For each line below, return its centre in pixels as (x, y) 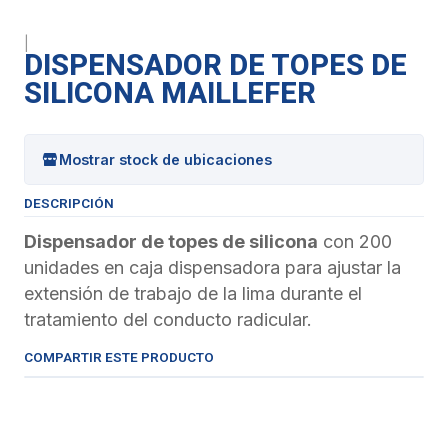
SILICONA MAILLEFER (170, 93)
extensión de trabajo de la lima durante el (193, 293)
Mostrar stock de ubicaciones (165, 159)
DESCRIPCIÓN (69, 203)
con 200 (355, 241)
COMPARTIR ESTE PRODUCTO (119, 357)
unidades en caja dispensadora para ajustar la (212, 267)
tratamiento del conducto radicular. (168, 319)
